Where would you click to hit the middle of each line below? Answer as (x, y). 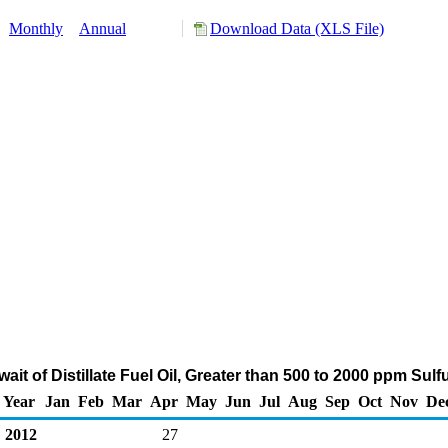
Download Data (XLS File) (297, 28)
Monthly (36, 28)
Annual (102, 28)
